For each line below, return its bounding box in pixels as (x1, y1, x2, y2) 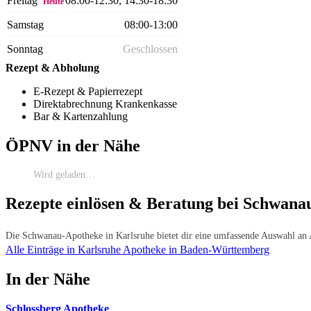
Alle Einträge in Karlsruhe (6, 244, 123, 256)
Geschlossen (123, 43, 178, 56)
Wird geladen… (33, 169, 95, 180)
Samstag (7, 19, 44, 31)
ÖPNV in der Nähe (6, 137, 140, 155)
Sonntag (7, 43, 43, 56)
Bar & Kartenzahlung (33, 110, 128, 123)
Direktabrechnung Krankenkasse (33, 98, 177, 110)
